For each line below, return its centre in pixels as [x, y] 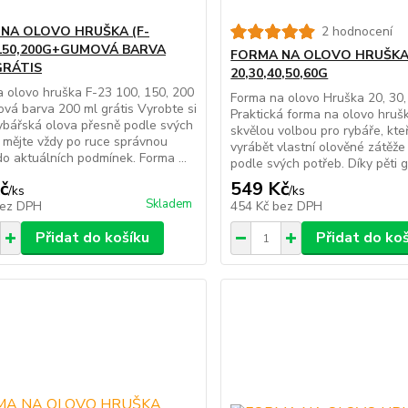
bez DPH [298, 207]
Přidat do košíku [92, 238]
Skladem [169, 204]
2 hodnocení [357, 32]
